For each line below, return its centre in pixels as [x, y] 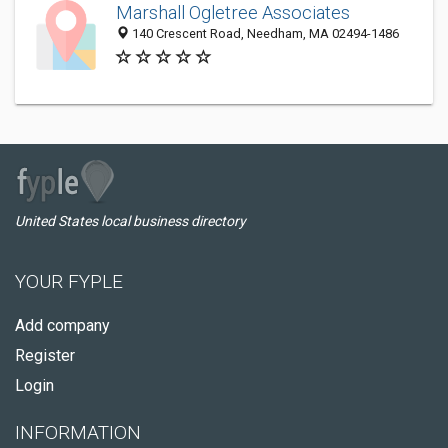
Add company [62, 325]
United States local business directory [130, 221]
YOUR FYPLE [69, 281]
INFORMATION [78, 432]
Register [45, 355]
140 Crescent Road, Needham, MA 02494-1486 [264, 34]
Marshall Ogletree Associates [233, 13]
